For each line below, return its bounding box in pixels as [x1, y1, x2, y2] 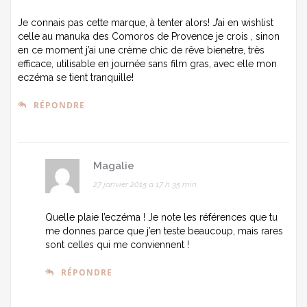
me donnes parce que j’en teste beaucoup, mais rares [45, 225, 283, 236]
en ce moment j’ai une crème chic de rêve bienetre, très [18, 44, 265, 56]
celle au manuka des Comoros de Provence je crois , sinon [18, 30, 280, 42]
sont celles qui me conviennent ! [45, 238, 189, 250]
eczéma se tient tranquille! [18, 71, 134, 83]
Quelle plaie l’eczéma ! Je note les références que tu [45, 211, 278, 223]
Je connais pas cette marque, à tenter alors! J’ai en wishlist [18, 16, 273, 28]
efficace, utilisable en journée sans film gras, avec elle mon [18, 58, 277, 69]
